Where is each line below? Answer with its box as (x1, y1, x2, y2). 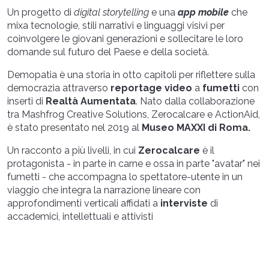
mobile (198, 7, 229, 18)
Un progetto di (7, 7, 74, 18)
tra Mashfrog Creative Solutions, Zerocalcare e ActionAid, (7, 109, 260, 120)
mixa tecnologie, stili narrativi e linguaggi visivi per (7, 20, 225, 31)
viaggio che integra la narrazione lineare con (7, 184, 201, 196)
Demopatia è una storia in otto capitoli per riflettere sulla (7, 69, 255, 80)
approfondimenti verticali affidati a (7, 198, 160, 209)
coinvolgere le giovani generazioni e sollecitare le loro (7, 33, 243, 44)
